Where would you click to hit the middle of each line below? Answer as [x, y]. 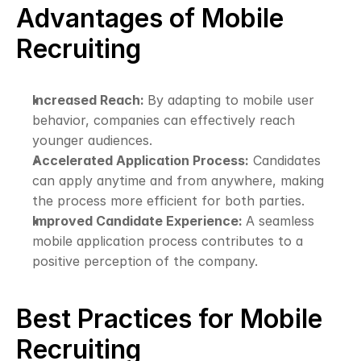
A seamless [280, 221]
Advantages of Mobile [150, 18]
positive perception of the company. [145, 261]
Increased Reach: [90, 100]
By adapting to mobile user [231, 100]
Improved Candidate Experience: [139, 221]
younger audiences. [92, 140]
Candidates [285, 160]
